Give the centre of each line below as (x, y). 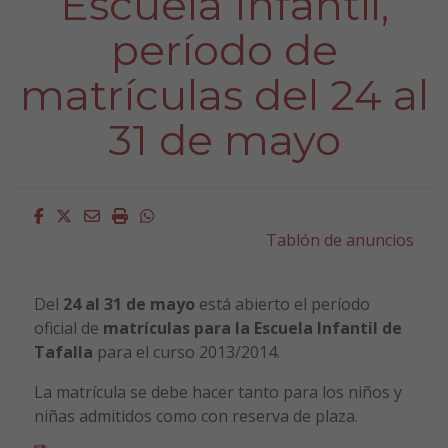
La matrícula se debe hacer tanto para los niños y (217, 391)
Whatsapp (191, 214)
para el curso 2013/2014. (186, 351)
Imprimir (159, 214)
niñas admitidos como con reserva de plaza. (195, 415)
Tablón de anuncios (340, 239)
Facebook (78, 214)
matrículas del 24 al (224, 94)
